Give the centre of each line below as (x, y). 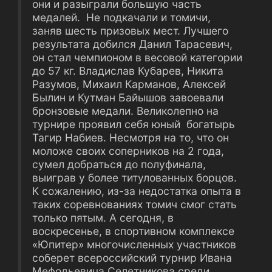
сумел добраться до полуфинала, (119, 164)
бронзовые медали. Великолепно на (125, 111)
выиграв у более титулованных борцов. (134, 178)
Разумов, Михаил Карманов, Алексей (129, 84)
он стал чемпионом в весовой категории (137, 57)
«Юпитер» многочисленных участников (134, 244)
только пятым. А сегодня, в (103, 218)
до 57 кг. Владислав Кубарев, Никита (128, 71)
